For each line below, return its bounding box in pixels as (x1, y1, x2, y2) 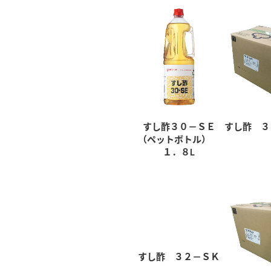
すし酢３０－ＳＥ (142, 121, 215, 132)
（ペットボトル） (138, 134, 220, 145)
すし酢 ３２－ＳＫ (138, 251, 220, 263)
